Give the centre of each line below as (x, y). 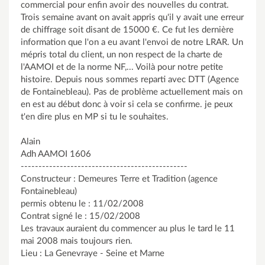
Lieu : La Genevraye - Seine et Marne (93, 253)
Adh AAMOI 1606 (56, 154)
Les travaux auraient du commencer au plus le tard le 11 (128, 229)
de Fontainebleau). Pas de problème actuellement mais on (132, 92)
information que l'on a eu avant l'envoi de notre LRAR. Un (132, 42)
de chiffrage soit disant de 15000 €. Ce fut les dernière (127, 30)
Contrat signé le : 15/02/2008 (80, 216)
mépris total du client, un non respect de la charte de (122, 55)
